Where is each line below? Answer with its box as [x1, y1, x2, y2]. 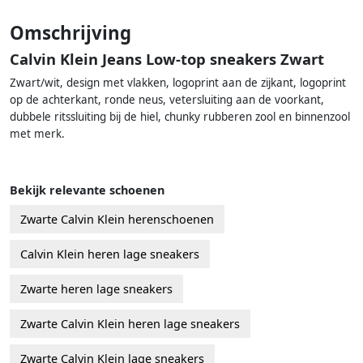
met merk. [10, 126, 65, 142]
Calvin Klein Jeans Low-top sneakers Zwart [10, 49, 324, 70]
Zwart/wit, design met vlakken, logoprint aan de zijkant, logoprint [10, 75, 346, 91]
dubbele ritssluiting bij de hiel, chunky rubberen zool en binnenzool [10, 109, 350, 125]
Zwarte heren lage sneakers [20, 281, 173, 297]
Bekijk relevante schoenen [10, 182, 164, 199]
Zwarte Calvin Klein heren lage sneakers [20, 316, 240, 332]
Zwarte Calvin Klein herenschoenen [20, 211, 214, 228]
